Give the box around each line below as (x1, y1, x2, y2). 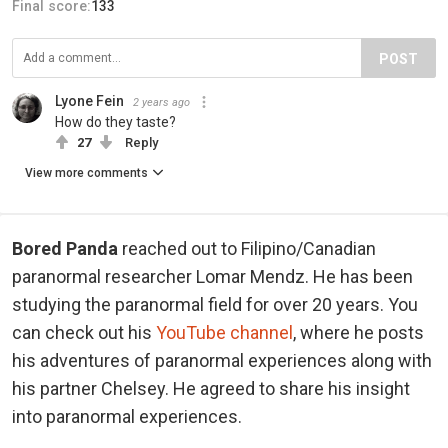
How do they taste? (55, 113, 176, 130)
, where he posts (293, 321, 424, 343)
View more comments (25, 165, 148, 180)
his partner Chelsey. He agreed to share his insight (12, 377, 410, 399)
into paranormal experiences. (12, 405, 242, 427)
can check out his (12, 321, 156, 343)
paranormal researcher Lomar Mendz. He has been (12, 265, 413, 287)
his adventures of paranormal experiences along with (12, 349, 432, 371)
